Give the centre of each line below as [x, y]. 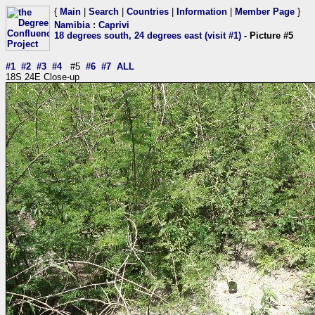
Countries [148, 12]
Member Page [265, 12]
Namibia [72, 25]
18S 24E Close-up [43, 77]
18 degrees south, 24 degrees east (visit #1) [148, 36]
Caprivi [114, 25]
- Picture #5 [267, 36]
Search [104, 12]
